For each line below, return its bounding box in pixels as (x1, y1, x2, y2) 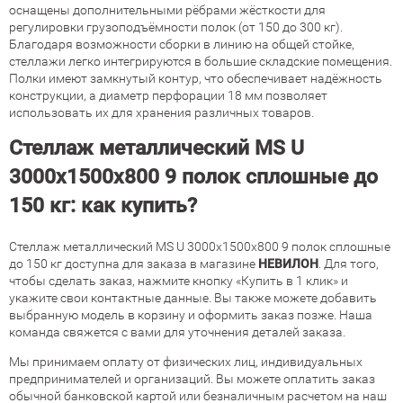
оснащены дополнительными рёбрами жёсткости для (9, 2, 326, 17)
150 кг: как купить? (9, 193, 197, 218)
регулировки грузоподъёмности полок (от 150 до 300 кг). (9, 19, 343, 34)
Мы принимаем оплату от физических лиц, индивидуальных (9, 354, 363, 369)
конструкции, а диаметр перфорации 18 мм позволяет (9, 87, 327, 103)
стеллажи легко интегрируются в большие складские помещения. (9, 53, 392, 68)
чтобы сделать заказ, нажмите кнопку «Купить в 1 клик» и (9, 273, 348, 288)
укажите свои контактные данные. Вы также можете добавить (9, 290, 377, 305)
